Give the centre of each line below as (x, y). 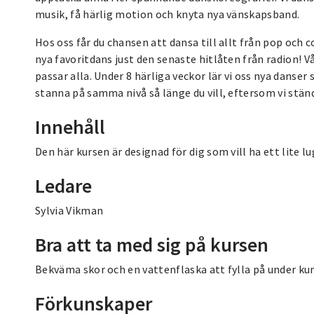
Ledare (63, 185)
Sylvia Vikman (69, 210)
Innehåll (70, 127)
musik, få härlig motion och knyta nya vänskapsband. (168, 14)
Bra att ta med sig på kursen (152, 244)
